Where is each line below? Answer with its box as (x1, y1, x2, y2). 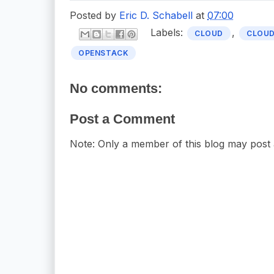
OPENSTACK (78, 48, 129, 57)
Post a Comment (70, 111, 175, 127)
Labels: (150, 26, 186, 39)
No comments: (70, 80, 162, 96)
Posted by (70, 9, 119, 21)
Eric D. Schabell (119, 9, 193, 21)
